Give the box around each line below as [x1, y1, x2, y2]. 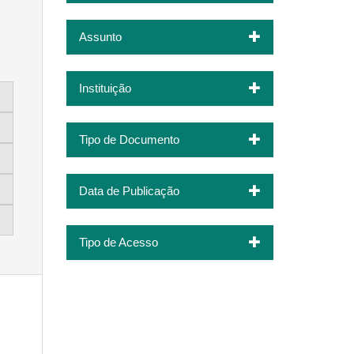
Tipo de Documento [78, 132, 179, 146]
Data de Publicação [78, 183, 179, 198]
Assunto [78, 29, 122, 43]
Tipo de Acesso [78, 235, 158, 249]
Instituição [78, 81, 131, 95]
